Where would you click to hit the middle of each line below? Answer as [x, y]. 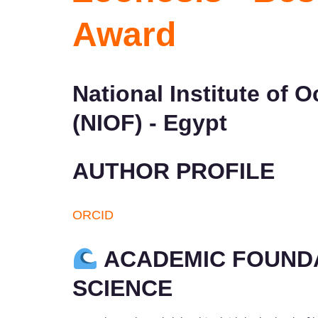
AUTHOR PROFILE [177, 171]
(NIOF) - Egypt [150, 123]
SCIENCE [122, 288]
